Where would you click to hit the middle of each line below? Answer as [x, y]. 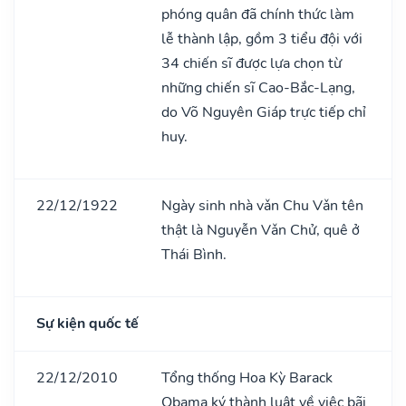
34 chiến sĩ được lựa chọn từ [251, 63]
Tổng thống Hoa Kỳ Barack [247, 377]
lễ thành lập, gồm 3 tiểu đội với [262, 39]
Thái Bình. [194, 254]
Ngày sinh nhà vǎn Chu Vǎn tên [262, 205]
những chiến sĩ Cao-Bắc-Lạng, [258, 87]
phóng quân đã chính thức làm [258, 14]
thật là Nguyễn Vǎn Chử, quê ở [261, 230]
